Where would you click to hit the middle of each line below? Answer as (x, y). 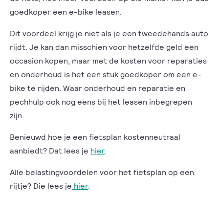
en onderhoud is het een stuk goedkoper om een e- (106, 74)
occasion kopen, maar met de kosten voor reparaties (108, 60)
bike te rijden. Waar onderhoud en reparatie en (98, 88)
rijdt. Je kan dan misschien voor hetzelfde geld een (104, 47)
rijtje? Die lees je (41, 186)
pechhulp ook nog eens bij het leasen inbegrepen (101, 101)
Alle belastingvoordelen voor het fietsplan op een (102, 172)
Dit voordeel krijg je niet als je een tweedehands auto (109, 33)
